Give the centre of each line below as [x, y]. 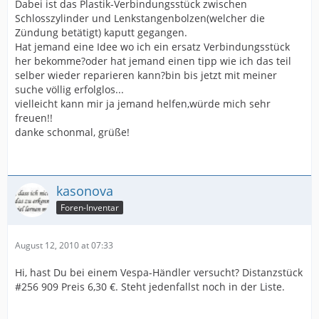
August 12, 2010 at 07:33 [64, 245]
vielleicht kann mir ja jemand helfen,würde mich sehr [143, 104]
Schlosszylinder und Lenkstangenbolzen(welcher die [140, 18]
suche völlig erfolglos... [69, 89]
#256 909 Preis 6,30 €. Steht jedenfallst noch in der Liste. [150, 287]
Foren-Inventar [90, 207]
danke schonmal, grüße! [72, 132]
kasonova [85, 191]
